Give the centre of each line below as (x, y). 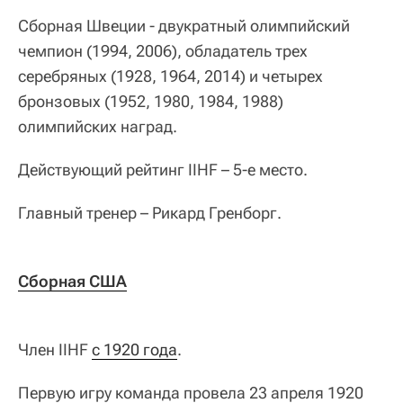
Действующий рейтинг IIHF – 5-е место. (163, 170)
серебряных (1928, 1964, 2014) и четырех (170, 76)
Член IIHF (55, 350)
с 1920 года (134, 350)
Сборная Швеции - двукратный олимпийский (184, 26)
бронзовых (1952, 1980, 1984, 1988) (151, 102)
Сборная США (72, 282)
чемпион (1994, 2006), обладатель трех (163, 51)
